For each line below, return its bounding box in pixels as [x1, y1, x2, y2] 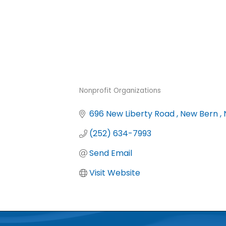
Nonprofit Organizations [79, 86, 161, 95]
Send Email [89, 147, 132, 159]
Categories [79, 92, 131, 106]
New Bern [180, 108, 220, 120]
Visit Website [89, 167, 140, 179]
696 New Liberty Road [89, 108, 177, 120]
